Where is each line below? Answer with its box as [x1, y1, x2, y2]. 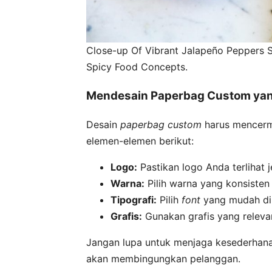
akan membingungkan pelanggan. [86, 253, 240, 265]
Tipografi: [110, 194, 157, 206]
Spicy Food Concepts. [86, 60, 188, 73]
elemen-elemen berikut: [86, 135, 194, 148]
